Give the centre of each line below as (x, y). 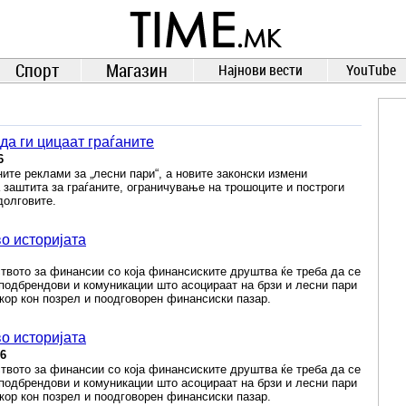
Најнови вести (260, 70)
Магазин (137, 70)
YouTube (371, 70)
